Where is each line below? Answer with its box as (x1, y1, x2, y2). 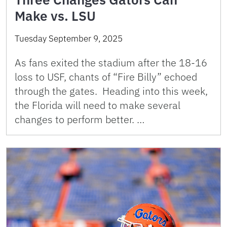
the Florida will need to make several (15, 98, 180, 112)
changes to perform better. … (15, 112, 144, 127)
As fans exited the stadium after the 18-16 (15, 56, 207, 70)
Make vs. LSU (15, 7, 96, 25)
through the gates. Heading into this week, (15, 84, 208, 98)
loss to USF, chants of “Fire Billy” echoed (15, 70, 197, 84)
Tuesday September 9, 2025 (15, 33, 123, 45)
